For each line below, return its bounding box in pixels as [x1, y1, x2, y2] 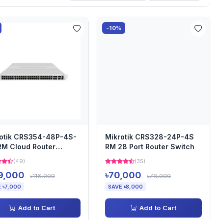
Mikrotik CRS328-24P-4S [105, 133, 194, 141]
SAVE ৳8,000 [108, 183, 143, 190]
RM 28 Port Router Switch [105, 142, 194, 151]
